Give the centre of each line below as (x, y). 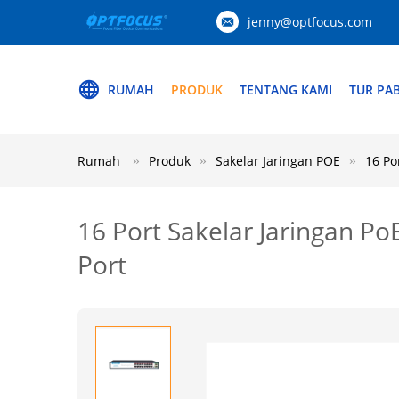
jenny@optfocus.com (310, 22)
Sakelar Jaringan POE (278, 161)
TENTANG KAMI (286, 90)
